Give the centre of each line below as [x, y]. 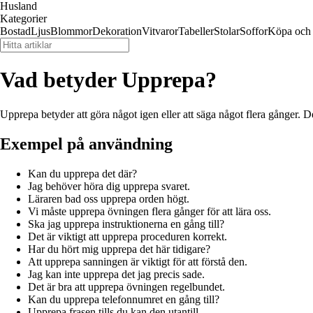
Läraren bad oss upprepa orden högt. [109, 198]
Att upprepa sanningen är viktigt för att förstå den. [138, 261]
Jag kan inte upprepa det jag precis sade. [116, 274]
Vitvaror [160, 31]
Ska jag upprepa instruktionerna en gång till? [126, 224]
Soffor [254, 31]
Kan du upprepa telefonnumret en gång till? [124, 299]
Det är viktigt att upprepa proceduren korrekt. [128, 236]
